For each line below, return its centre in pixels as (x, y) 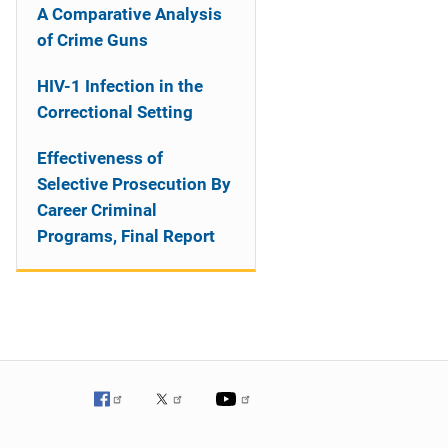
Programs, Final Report (126, 236)
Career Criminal (97, 210)
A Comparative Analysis (129, 14)
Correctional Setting (115, 112)
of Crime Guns (92, 40)
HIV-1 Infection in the (120, 86)
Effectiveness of (100, 158)
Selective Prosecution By (134, 184)
